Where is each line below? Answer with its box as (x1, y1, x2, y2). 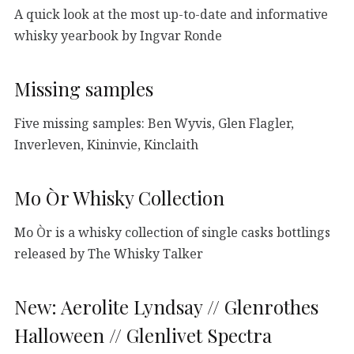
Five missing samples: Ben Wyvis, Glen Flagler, (14, 114, 294, 132)
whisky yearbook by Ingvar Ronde (14, 26, 222, 44)
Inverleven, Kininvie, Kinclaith (14, 135, 198, 153)
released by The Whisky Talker (14, 244, 203, 262)
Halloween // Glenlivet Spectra (14, 322, 272, 348)
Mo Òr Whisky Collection (14, 184, 224, 210)
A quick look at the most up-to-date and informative (14, 5, 328, 23)
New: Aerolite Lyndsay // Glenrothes (14, 293, 318, 319)
